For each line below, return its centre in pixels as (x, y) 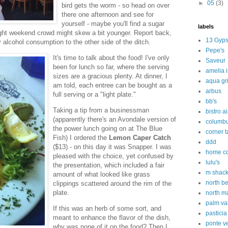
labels (206, 26)
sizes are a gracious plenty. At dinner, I (110, 76)
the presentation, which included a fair (109, 165)
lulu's (213, 162)
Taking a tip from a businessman (101, 110)
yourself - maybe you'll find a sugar (113, 23)
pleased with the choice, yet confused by (113, 156)
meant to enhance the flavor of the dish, (112, 218)
